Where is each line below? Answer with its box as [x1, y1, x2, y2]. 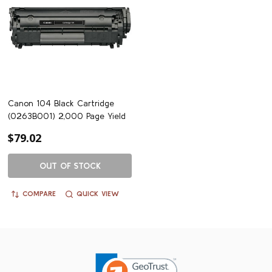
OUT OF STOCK [39, 160, 101, 171]
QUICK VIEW [76, 189, 119, 197]
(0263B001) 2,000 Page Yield [8, 110, 126, 121]
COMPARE [22, 189, 56, 197]
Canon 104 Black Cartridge [8, 98, 114, 108]
